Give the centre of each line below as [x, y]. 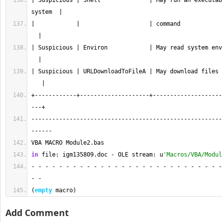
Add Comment [37, 213]
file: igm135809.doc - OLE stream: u [101, 155]
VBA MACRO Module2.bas [69, 143]
